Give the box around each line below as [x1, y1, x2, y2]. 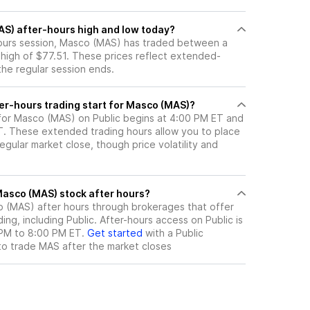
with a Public [143, 227, 203, 239]
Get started [87, 227, 143, 239]
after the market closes [60, 240, 172, 253]
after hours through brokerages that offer [35, 201, 234, 213]
